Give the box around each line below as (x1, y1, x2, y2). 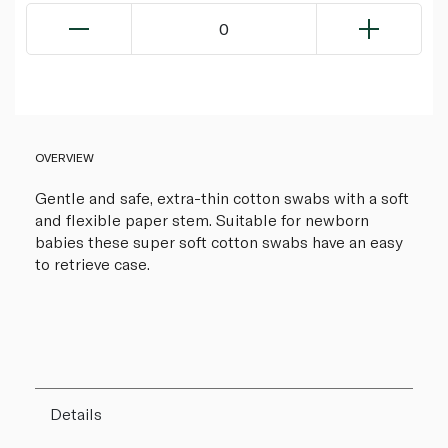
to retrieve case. (35, 254, 150, 274)
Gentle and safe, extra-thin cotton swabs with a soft (35, 188, 409, 208)
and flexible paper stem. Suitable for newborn (35, 210, 369, 230)
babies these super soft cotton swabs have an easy (35, 232, 403, 252)
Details (50, 404, 102, 424)
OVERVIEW (35, 150, 94, 165)
